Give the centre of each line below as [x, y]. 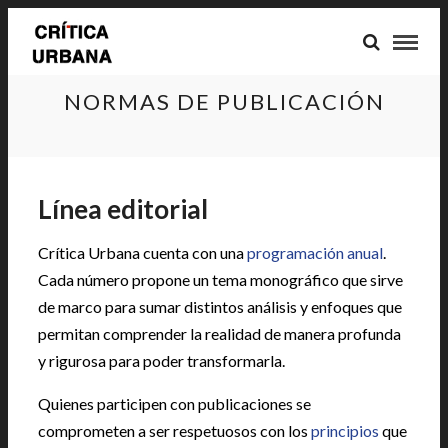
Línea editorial [123, 209]
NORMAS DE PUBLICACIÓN [224, 101]
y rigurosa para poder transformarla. [161, 360]
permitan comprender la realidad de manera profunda [219, 333]
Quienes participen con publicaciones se [174, 403]
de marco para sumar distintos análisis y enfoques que [220, 306]
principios [345, 430]
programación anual [315, 252]
